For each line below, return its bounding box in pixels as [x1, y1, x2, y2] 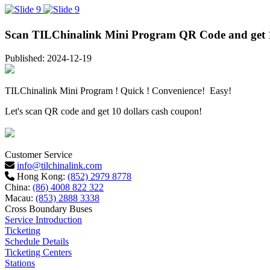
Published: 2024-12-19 [5, 52, 92, 63]
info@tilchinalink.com [17, 160, 102, 171]
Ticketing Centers [5, 246, 72, 257]
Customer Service [5, 149, 72, 160]
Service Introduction [5, 214, 82, 225]
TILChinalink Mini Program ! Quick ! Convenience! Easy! [5, 85, 234, 96]
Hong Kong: [14, 171, 67, 181]
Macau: [5, 192, 36, 203]
